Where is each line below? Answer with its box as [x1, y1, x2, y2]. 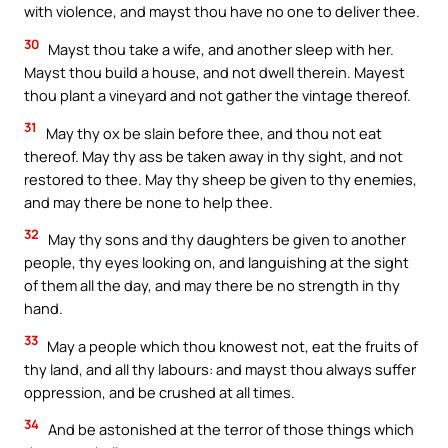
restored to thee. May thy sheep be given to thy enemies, [24, 168, 417, 189]
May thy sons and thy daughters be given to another [45, 229, 406, 250]
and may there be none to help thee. [24, 191, 273, 212]
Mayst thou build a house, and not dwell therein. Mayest [24, 61, 405, 82]
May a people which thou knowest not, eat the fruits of [44, 335, 418, 356]
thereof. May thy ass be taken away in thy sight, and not [24, 145, 403, 166]
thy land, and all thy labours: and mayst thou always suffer [24, 358, 416, 379]
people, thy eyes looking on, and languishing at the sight [24, 252, 409, 273]
